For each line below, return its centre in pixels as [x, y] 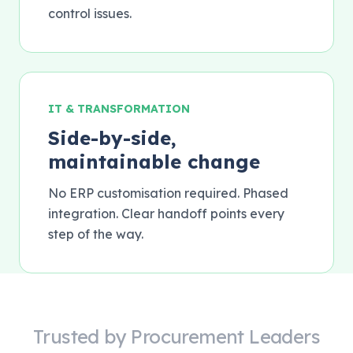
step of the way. [96, 234]
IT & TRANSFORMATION [119, 109]
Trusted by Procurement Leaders [176, 336]
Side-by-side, [112, 138]
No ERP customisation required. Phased [168, 193]
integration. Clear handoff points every [166, 214]
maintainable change [154, 162]
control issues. [90, 13]
